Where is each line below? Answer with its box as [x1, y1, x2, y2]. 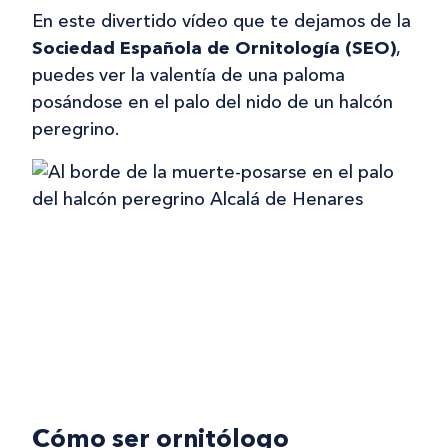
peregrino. [32, 118, 119, 141]
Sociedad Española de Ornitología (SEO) [32, 37, 396, 60]
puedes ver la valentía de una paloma [32, 64, 345, 87]
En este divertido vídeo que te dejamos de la [32, 10, 411, 33]
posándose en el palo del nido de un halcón [32, 91, 393, 114]
